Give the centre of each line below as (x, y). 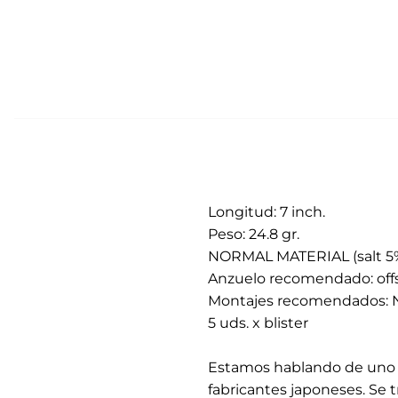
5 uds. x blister (258, 322)
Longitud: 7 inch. (266, 211)
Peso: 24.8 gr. (253, 234)
